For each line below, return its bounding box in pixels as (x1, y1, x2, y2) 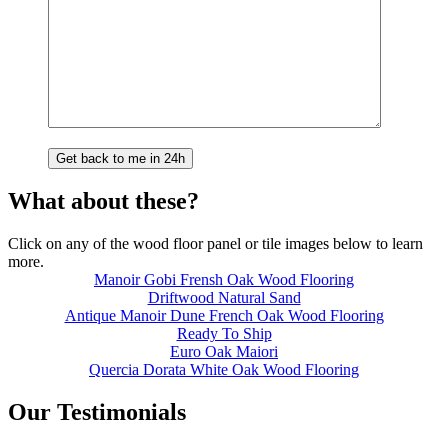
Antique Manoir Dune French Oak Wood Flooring (64, 307, 384, 325)
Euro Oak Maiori (170, 343, 278, 361)
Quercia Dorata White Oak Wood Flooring (89, 361, 359, 379)
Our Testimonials (8, 399, 186, 426)
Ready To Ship (176, 325, 272, 343)
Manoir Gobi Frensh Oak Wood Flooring (94, 271, 354, 289)
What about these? (8, 188, 199, 215)
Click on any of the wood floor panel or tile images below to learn (8, 235, 423, 253)
